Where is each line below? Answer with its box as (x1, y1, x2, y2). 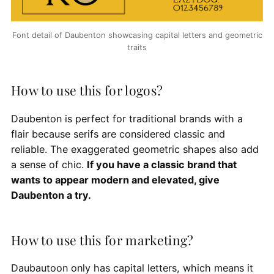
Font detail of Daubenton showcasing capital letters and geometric (12, 30, 262, 40)
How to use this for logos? (10, 81, 166, 99)
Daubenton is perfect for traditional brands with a (10, 112, 243, 125)
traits (127, 42, 147, 52)
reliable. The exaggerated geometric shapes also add (10, 143, 259, 155)
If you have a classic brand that (86, 158, 237, 171)
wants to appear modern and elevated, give (10, 173, 220, 186)
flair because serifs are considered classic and (10, 127, 225, 140)
